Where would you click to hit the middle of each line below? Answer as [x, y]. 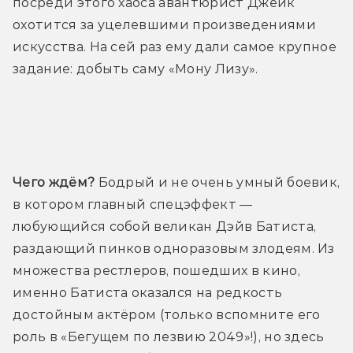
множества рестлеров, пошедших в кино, [156, 271]
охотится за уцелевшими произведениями [164, 25]
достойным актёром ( [89, 315]
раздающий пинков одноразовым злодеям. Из [174, 249]
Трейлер [176, 126]
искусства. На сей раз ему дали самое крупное [175, 47]
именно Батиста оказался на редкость [148, 293]
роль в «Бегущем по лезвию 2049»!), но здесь [169, 337]
